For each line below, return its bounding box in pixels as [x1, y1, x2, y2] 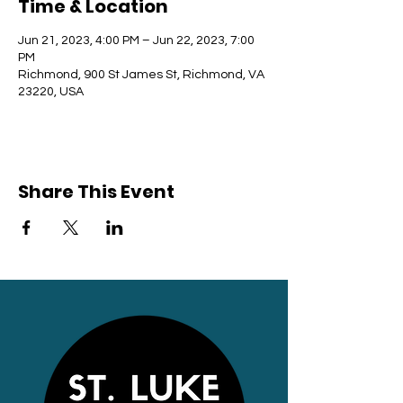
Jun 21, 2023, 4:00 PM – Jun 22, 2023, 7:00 [18, 34, 255, 47]
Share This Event [18, 179, 175, 204]
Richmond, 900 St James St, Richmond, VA [18, 68, 264, 81]
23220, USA [18, 85, 84, 98]
